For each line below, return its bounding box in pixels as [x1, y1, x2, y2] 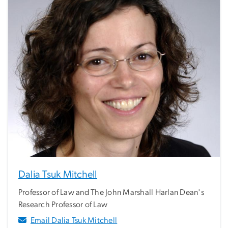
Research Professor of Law [18, 200, 108, 209]
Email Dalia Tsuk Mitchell [31, 216, 118, 224]
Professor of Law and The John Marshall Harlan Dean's [18, 188, 204, 196]
